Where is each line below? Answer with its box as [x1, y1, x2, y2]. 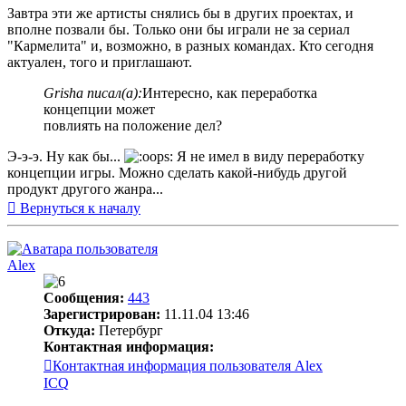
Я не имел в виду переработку [173, 149, 364, 164]
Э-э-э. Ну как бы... [7, 149, 124, 164]
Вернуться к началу [20, 200, 140, 216]
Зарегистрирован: [43, 306, 160, 322]
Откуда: [43, 323, 95, 338]
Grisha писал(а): [43, 85, 142, 101]
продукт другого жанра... [7, 181, 163, 197]
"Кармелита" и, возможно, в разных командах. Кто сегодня [7, 38, 373, 53]
